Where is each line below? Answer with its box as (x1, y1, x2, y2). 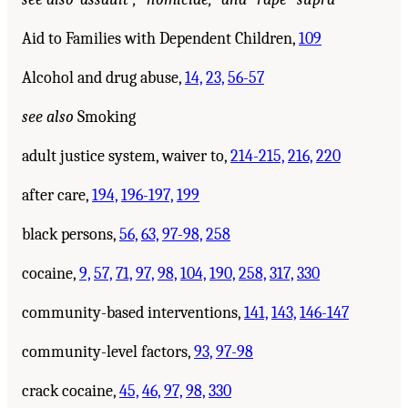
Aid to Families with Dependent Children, (22, 28, 299, 48)
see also (22, 107, 74, 127)
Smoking (74, 107, 136, 127)
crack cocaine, (22, 381, 119, 401)
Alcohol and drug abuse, (22, 67, 185, 87)
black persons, (22, 224, 119, 244)
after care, (22, 185, 92, 205)
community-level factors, (22, 342, 194, 362)
